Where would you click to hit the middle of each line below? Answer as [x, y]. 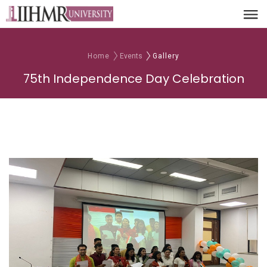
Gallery [166, 56]
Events [131, 56]
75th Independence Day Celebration [133, 78]
